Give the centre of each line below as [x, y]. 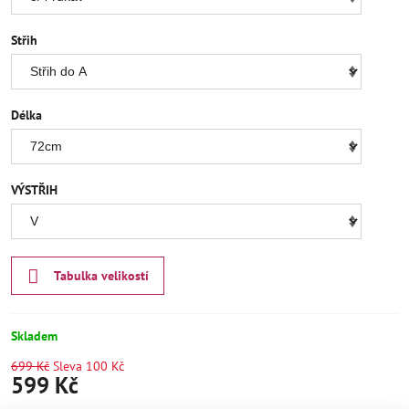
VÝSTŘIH [34, 190]
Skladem [34, 336]
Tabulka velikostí [101, 276]
